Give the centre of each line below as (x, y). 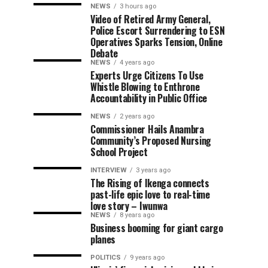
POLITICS (106, 257)
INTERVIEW (109, 170)
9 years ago (147, 257)
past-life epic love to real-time (150, 194)
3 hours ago (138, 6)
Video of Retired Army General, (150, 19)
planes (103, 239)
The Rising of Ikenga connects (150, 183)
